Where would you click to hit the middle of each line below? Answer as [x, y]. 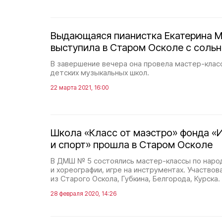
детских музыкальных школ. [100, 73]
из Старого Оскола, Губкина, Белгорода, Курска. [135, 179]
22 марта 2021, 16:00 [80, 87]
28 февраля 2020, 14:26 [83, 194]
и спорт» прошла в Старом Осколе [132, 145]
